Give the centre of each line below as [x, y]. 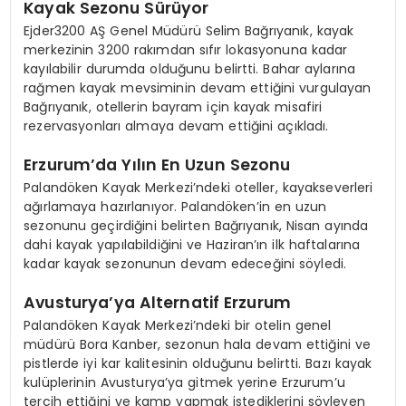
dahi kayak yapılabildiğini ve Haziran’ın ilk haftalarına [192, 245]
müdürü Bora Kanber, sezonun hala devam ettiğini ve [198, 345]
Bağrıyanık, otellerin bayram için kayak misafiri [173, 106]
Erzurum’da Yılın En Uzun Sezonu [157, 164]
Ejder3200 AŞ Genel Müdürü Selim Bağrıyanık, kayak [189, 30]
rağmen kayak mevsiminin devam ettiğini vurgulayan [198, 87]
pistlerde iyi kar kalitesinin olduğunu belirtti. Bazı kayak [198, 364]
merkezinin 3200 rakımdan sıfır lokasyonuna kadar [186, 49]
